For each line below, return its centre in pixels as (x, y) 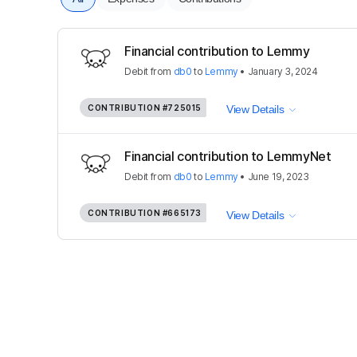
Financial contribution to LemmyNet (228, 157)
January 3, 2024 (282, 71)
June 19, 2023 (278, 177)
